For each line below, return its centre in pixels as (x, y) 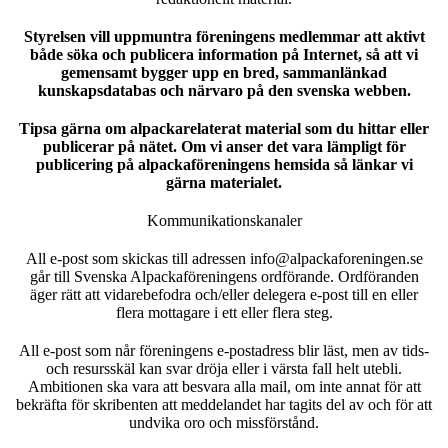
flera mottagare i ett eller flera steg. (224, 312)
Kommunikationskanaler (224, 220)
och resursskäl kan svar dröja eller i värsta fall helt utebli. (224, 368)
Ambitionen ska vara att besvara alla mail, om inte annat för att (224, 386)
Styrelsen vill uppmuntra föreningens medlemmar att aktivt (224, 36)
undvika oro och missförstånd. (224, 422)
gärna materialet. (224, 182)
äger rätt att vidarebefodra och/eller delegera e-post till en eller (224, 294)
